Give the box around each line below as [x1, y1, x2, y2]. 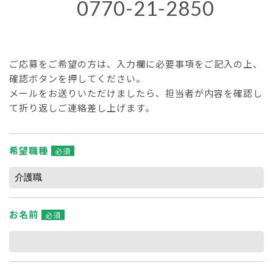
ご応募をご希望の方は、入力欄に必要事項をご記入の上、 [9, 57, 263, 70]
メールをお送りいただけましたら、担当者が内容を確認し [9, 86, 263, 99]
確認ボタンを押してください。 [9, 71, 146, 85]
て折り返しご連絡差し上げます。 [9, 101, 155, 114]
